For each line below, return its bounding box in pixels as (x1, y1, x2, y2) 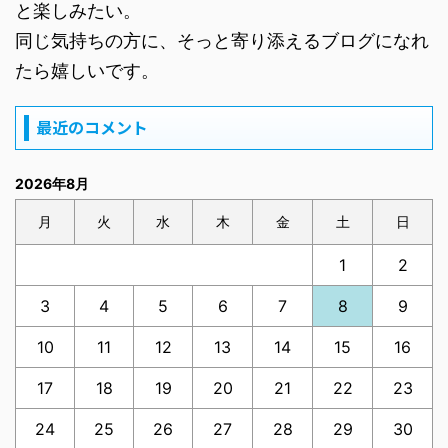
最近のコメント (36, 115, 148, 139)
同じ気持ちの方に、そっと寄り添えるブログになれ (15, 30, 429, 51)
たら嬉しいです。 (15, 60, 159, 81)
